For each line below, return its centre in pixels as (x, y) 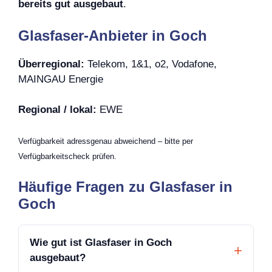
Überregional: (51, 64)
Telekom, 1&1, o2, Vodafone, (151, 64)
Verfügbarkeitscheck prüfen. (67, 156)
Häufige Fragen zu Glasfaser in (125, 187)
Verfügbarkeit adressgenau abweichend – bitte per (106, 141)
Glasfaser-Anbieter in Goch (113, 35)
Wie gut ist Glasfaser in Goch (101, 243)
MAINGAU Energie (61, 79)
